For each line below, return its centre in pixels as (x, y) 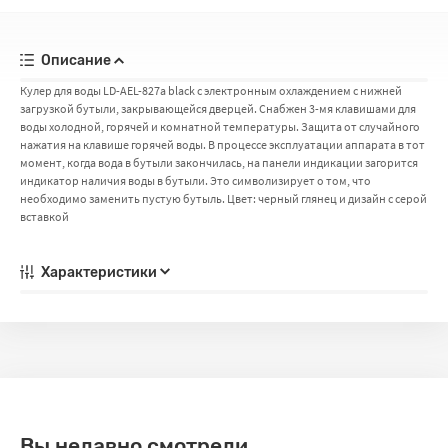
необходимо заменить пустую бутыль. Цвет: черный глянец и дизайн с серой (223, 198)
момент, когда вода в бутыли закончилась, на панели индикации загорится (219, 162)
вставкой (44, 216)
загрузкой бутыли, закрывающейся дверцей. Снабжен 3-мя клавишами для (218, 108)
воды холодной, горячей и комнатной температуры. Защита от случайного (220, 126)
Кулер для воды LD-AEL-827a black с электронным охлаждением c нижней (211, 90)
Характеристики (100, 272)
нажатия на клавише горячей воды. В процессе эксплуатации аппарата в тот (222, 144)
